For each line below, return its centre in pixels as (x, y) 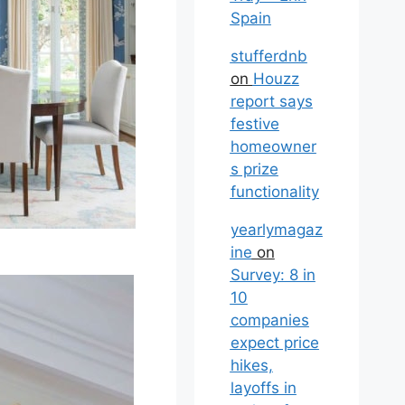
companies (269, 320)
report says (271, 101)
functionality (274, 192)
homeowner (273, 146)
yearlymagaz (276, 230)
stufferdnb (268, 56)
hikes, (251, 365)
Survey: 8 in (273, 275)
